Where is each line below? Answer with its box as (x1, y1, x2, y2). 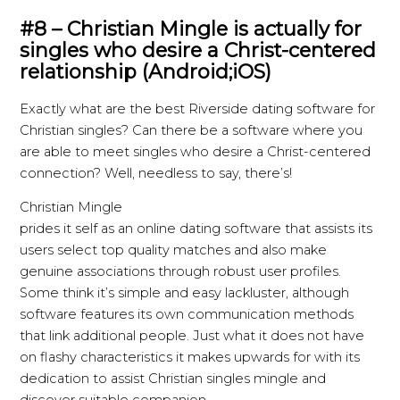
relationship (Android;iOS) (20, 59, 272, 83)
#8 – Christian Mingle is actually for (20, 16, 362, 40)
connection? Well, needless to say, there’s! (20, 164, 293, 181)
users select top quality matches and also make (20, 242, 328, 259)
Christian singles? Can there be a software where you (20, 121, 363, 138)
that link (20, 328, 74, 345)
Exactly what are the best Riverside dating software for (20, 100, 376, 117)
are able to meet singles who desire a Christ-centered (20, 143, 371, 160)
